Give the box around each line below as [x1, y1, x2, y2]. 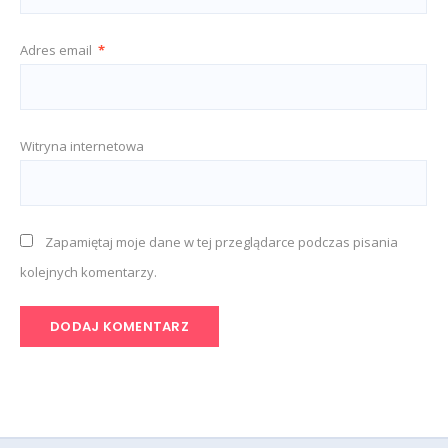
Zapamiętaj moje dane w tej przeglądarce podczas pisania [45, 232, 398, 251]
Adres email [20, 40, 95, 59]
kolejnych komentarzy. [20, 262, 157, 281]
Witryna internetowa [20, 136, 144, 155]
